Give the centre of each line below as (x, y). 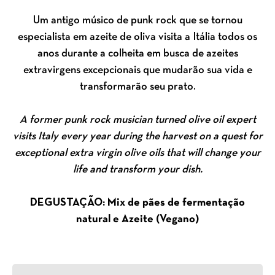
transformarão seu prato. (137, 87)
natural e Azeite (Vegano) (137, 220)
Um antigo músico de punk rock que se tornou (137, 21)
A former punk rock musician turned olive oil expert (137, 120)
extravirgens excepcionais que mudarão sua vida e (137, 71)
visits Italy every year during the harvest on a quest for (137, 137)
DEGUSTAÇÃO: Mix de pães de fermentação (137, 203)
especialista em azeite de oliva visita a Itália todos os (137, 37)
